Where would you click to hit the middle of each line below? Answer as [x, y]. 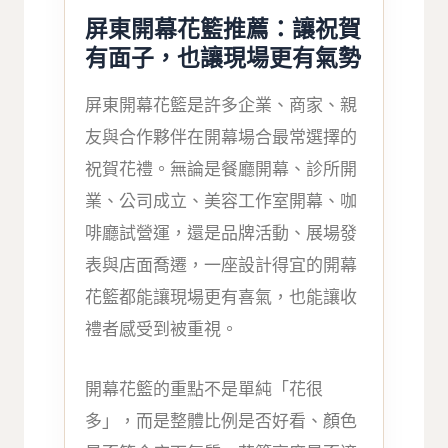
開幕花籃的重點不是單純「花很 [204, 388]
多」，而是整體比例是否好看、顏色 [221, 420]
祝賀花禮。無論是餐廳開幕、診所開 [221, 169]
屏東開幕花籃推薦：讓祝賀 [223, 29]
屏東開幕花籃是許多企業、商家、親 [221, 105]
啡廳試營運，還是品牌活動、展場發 [221, 233]
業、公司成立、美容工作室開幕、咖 [221, 201]
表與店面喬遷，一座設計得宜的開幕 [221, 265]
